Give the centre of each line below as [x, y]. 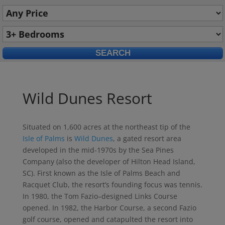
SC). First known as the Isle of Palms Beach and [101, 173]
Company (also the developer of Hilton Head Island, [109, 161]
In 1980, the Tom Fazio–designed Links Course [100, 196]
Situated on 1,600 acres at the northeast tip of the [106, 127]
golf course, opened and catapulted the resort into [107, 219]
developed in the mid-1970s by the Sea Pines [98, 150]
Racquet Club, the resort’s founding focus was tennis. [112, 185]
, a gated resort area [147, 138]
